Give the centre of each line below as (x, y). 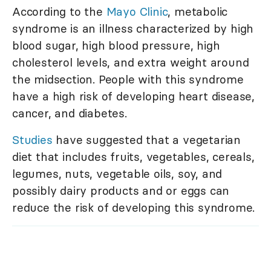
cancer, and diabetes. (70, 113)
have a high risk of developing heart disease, (133, 96)
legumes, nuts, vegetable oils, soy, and (117, 174)
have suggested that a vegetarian (147, 140)
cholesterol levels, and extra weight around (131, 63)
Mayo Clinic (137, 12)
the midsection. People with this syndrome (128, 80)
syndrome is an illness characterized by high (133, 29)
